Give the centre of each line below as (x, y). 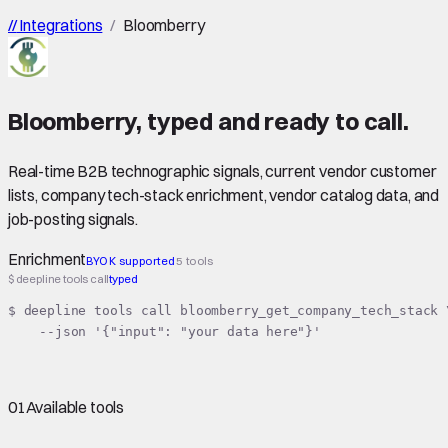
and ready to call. (311, 120)
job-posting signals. (73, 218)
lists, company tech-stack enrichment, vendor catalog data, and (224, 194)
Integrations (59, 25)
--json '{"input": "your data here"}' (164, 332)
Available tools (75, 406)
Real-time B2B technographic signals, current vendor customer (222, 170)
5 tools (194, 260)
